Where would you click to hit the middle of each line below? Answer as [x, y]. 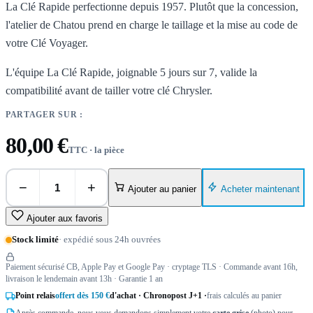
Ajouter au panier [162, 189]
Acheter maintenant [260, 189]
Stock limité [35, 240]
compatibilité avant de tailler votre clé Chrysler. [109, 90]
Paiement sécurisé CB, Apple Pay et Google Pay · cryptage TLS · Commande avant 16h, [152, 267]
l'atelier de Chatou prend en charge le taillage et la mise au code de [152, 25]
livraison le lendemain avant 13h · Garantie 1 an [84, 279]
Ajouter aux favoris [65, 219]
